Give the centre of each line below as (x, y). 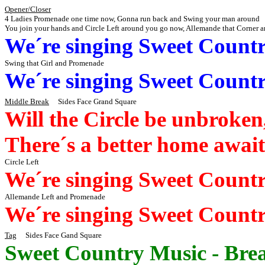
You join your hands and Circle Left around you (82, 28)
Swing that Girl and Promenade (54, 63)
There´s (40, 145)
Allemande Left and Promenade (55, 197)
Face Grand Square (107, 101)
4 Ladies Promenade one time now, (61, 19)
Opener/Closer (28, 9)
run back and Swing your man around (199, 19)
